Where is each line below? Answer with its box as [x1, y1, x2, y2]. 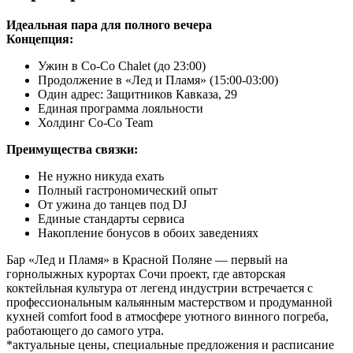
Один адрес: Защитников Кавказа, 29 [38, 87, 237, 101]
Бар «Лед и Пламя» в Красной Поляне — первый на [6, 252, 288, 266]
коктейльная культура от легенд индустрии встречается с [6, 281, 313, 295]
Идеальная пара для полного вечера [6, 17, 212, 32]
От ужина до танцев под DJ [38, 197, 187, 211]
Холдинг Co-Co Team [38, 115, 153, 129]
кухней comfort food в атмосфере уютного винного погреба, [6, 309, 329, 323]
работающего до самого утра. [6, 323, 164, 337]
